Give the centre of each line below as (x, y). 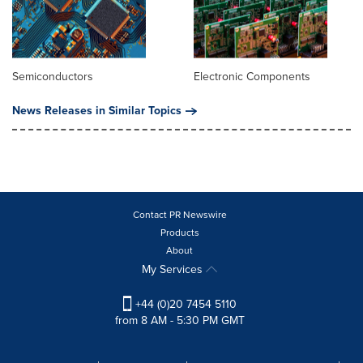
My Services (174, 270)
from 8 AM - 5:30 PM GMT (179, 321)
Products (179, 233)
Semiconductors (53, 77)
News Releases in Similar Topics (97, 111)
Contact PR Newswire (179, 215)
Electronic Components (252, 77)
